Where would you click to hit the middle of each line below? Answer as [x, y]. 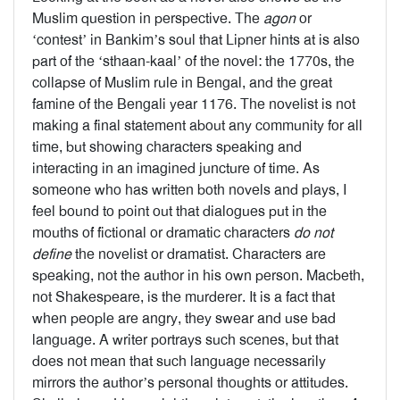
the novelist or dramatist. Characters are [199, 254]
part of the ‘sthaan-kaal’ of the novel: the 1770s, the [193, 61]
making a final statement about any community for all [197, 125]
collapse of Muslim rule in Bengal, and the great [182, 83]
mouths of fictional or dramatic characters [163, 233]
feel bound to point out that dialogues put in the [179, 211]
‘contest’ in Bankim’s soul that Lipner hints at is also [196, 40]
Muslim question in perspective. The [148, 18]
